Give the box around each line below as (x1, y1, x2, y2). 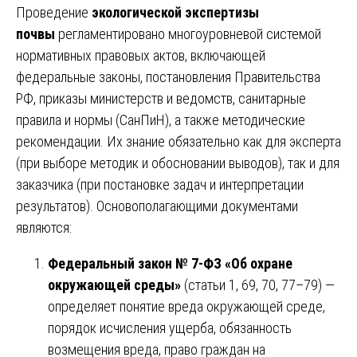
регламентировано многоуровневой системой (55, 25, 321, 42)
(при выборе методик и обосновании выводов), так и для (16, 154, 339, 171)
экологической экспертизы (92, 3, 259, 21)
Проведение (16, 3, 92, 21)
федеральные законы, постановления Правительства (16, 68, 320, 85)
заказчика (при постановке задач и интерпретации (16, 175, 304, 193)
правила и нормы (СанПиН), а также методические (16, 111, 305, 128)
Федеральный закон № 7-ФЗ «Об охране (48, 254, 292, 272)
